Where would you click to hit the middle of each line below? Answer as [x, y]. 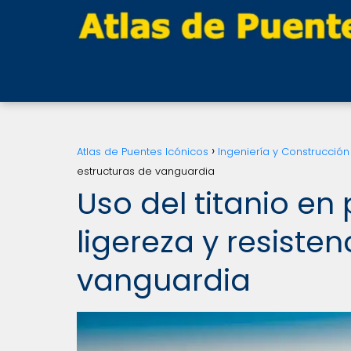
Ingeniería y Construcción [284, 152]
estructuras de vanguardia [146, 171]
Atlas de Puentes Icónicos [143, 152]
